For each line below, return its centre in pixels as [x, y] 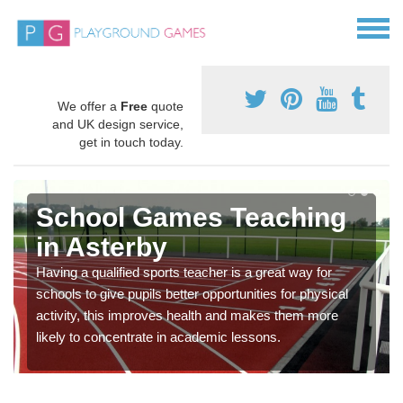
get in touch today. [131, 143]
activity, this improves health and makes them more [187, 316]
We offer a [89, 107]
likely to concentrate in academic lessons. [158, 337]
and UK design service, [118, 125]
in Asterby [102, 247]
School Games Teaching [191, 218]
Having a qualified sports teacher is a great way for [184, 273]
